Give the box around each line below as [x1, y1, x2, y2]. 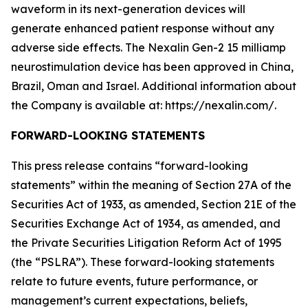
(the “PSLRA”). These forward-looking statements [11, 255, 274, 269]
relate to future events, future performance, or [11, 274, 258, 288]
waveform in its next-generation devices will [11, 2, 245, 16]
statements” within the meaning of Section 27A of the [11, 178, 291, 192]
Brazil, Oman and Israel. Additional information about [11, 79, 296, 93]
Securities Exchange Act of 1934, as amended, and [11, 217, 280, 230]
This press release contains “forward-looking [11, 159, 248, 173]
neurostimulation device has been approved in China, [11, 60, 294, 74]
